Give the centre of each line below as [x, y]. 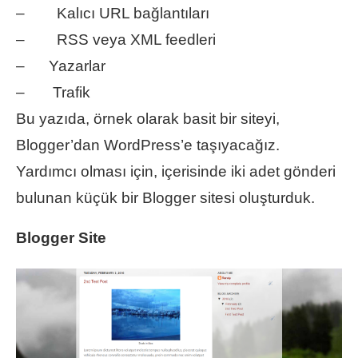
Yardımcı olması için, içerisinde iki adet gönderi [176, 171]
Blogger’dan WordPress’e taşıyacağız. [148, 145]
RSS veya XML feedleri [120, 39]
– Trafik [53, 92]
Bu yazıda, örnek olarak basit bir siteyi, [148, 118]
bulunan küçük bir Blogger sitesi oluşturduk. [165, 197]
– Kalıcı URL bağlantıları [113, 13]
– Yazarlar [61, 66]
